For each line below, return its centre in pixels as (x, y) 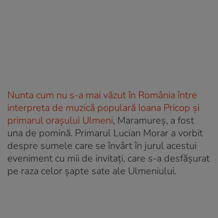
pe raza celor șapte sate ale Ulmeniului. (92, 171)
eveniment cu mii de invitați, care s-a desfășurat (109, 158)
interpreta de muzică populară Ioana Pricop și (103, 108)
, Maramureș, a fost (154, 120)
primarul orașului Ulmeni (60, 120)
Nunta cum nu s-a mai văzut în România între (102, 95)
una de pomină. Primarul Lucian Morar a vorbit (105, 133)
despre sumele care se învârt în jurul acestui (102, 145)
